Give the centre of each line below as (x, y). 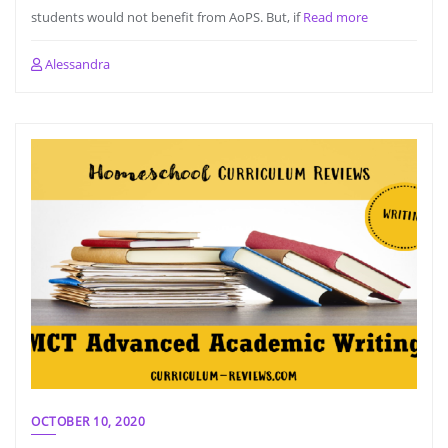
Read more (335, 17)
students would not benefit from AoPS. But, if (167, 17)
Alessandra (76, 64)
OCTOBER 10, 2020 (88, 421)
